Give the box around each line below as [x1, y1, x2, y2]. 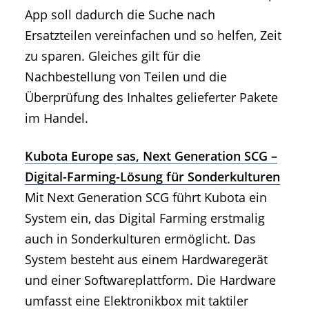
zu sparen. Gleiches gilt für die [25, 47, 201, 64]
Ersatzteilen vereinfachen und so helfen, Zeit [25, 26, 281, 43]
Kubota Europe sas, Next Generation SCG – [25, 147, 277, 164]
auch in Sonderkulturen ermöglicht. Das [25, 230, 256, 247]
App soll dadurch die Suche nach [25, 6, 215, 23]
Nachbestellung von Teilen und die [25, 68, 227, 85]
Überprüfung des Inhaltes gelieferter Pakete [25, 88, 278, 106]
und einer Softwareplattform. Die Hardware [25, 271, 276, 288]
